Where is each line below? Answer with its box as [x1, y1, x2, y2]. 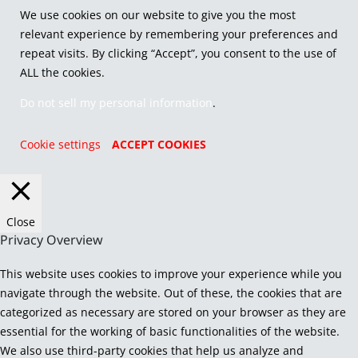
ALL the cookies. [19, 65, 105, 81]
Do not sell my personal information [19, 95, 213, 111]
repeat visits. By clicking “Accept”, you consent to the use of [19, 46, 336, 62]
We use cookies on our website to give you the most [19, 7, 296, 23]
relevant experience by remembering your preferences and [19, 26, 338, 42]
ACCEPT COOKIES [111, 137, 206, 153]
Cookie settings [19, 137, 101, 153]
